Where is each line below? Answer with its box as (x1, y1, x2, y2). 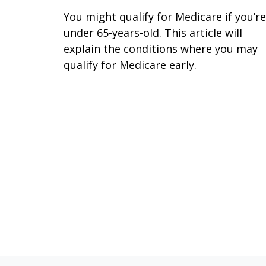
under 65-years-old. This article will (64, 25, 242, 40)
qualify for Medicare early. (64, 57, 197, 72)
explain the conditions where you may (64, 41, 258, 56)
